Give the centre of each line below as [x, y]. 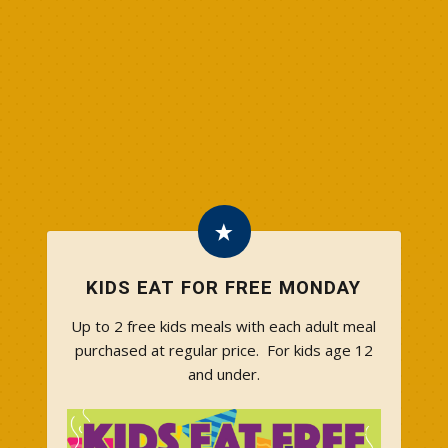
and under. [223, 374]
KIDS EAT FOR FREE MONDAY [224, 288]
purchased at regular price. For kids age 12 [223, 350]
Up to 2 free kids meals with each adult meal [224, 326]
